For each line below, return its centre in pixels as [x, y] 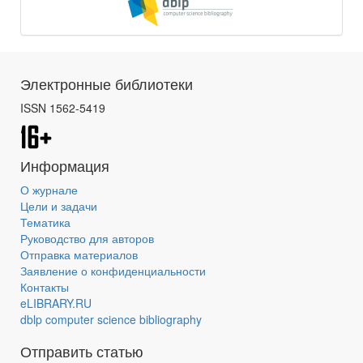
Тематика [45, 222]
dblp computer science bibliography [111, 319]
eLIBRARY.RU [56, 303]
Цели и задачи [59, 205]
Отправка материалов [79, 254]
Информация [65, 165]
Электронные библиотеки [107, 83]
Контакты [45, 286]
